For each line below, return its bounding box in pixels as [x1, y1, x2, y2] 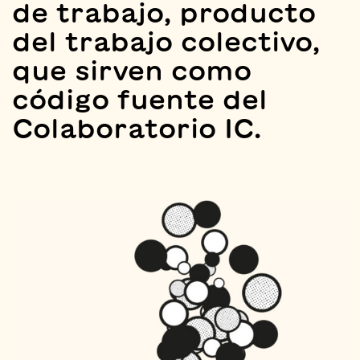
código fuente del [12, 85, 268, 112]
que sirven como [12, 56, 252, 84]
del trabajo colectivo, [12, 27, 320, 55]
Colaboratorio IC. [12, 114, 261, 141]
